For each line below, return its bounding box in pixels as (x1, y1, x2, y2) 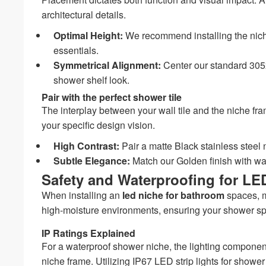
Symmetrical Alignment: (53, 58, 161, 72)
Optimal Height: (53, 28, 123, 42)
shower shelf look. (53, 72, 130, 87)
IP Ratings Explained (42, 226, 136, 240)
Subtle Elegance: (53, 153, 131, 167)
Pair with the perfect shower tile (42, 90, 182, 104)
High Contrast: (53, 138, 120, 153)
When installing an (42, 188, 123, 202)
